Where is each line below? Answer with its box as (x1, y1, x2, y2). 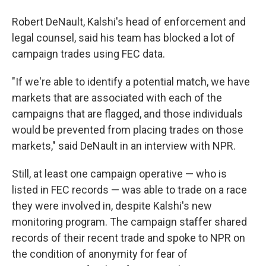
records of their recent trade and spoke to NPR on (12, 232, 245, 244)
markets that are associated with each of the (12, 91, 222, 104)
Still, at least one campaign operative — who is (12, 167, 227, 180)
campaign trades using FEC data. (12, 47, 165, 60)
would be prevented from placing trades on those (12, 123, 243, 136)
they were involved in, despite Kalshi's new (12, 199, 212, 212)
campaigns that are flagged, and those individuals (12, 107, 243, 120)
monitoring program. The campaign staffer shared (12, 216, 247, 228)
